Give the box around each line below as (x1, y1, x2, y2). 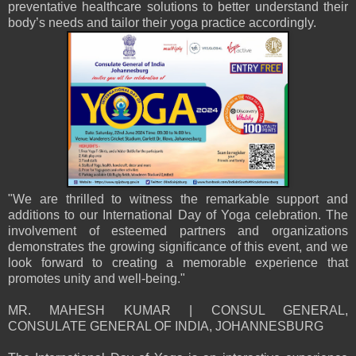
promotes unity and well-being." (8, 272, 185, 286)
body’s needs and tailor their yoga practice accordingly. (8, 16, 316, 30)
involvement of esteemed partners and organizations (8, 224, 348, 238)
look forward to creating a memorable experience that (8, 256, 348, 270)
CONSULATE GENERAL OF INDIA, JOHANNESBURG (8, 319, 323, 334)
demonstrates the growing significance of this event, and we (8, 240, 348, 254)
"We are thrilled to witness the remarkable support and (8, 192, 348, 207)
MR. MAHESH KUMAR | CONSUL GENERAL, (8, 304, 348, 318)
